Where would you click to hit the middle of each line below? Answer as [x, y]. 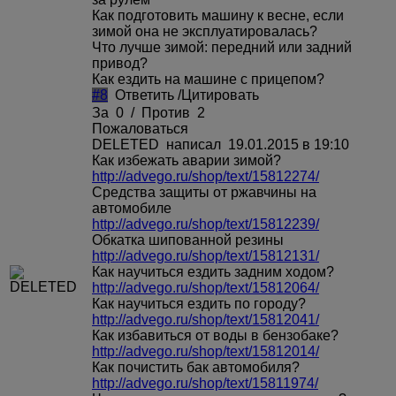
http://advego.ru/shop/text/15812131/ [206, 255]
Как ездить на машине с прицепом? [208, 79]
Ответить [145, 95]
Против [166, 112]
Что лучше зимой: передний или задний [222, 47]
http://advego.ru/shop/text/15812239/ [206, 224]
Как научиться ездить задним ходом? [213, 271]
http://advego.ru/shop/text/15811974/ [205, 383]
